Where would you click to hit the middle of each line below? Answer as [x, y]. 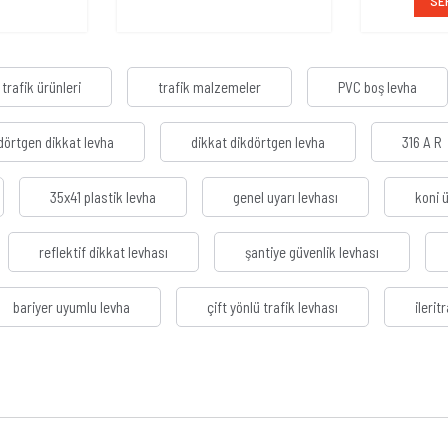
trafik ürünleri [41, 87]
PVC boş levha [377, 87]
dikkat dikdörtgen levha [258, 142]
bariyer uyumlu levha [71, 307]
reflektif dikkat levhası [103, 252]
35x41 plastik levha [103, 197]
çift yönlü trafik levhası [272, 307]
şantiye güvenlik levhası [312, 252]
